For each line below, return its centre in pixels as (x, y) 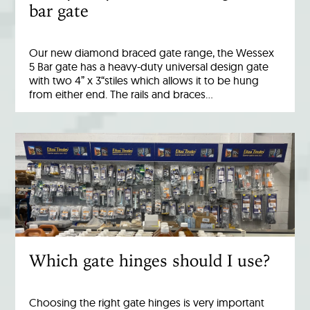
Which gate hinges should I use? (150, 260)
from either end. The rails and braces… (121, 94)
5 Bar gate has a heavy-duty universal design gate (149, 66)
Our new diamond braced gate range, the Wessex (152, 52)
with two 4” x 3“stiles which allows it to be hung (144, 80)
